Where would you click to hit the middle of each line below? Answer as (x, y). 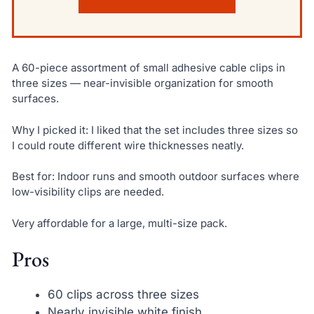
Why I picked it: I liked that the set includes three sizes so (155, 130)
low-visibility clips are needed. (88, 192)
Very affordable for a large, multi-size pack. (119, 223)
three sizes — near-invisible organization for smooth (142, 83)
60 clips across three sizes (123, 295)
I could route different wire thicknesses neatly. (128, 145)
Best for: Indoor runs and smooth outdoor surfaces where (155, 177)
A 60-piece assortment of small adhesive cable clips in (148, 68)
